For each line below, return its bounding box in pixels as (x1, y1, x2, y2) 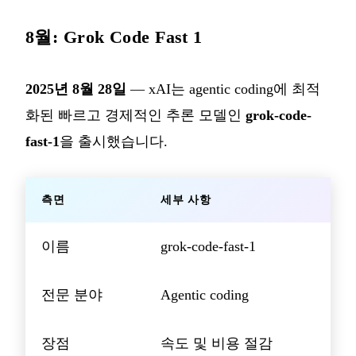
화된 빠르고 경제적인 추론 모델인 (25, 107, 246, 124)
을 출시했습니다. (60, 133, 168, 150)
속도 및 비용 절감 (161, 335, 273, 352)
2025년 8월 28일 (25, 81, 126, 98)
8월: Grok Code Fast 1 (25, 27, 203, 48)
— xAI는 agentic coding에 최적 (126, 81, 320, 98)
